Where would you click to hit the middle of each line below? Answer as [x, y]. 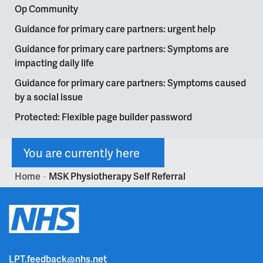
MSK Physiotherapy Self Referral [117, 176]
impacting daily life [54, 63]
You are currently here [82, 153]
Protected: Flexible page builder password [103, 117]
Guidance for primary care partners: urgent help [115, 29]
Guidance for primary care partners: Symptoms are [122, 49]
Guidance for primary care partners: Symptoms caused [130, 83]
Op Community [46, 9]
